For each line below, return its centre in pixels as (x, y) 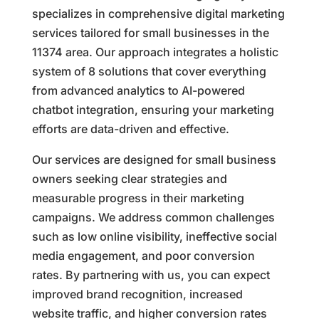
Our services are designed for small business (154, 159)
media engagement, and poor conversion (143, 255)
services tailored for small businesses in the (150, 32)
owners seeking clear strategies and (129, 178)
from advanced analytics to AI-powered (138, 90)
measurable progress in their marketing (138, 198)
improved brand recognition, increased (137, 294)
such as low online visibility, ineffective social (154, 236)
